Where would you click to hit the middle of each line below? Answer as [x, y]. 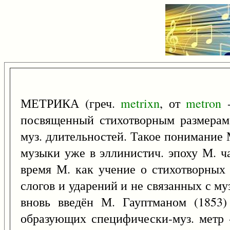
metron [204, 103]
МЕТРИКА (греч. [71, 103]
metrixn [140, 103]
